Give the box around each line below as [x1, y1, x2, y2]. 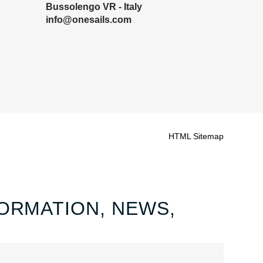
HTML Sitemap [168, 131, 224, 141]
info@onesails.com [46, 14, 132, 25]
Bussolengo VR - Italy [46, 1, 143, 12]
